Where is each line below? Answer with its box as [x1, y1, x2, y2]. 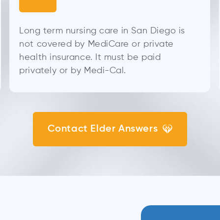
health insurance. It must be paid [19, 53, 161, 62]
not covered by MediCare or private [19, 39, 174, 49]
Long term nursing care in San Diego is [19, 26, 185, 35]
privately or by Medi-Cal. [19, 66, 126, 75]
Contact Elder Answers [47, 124, 158, 134]
